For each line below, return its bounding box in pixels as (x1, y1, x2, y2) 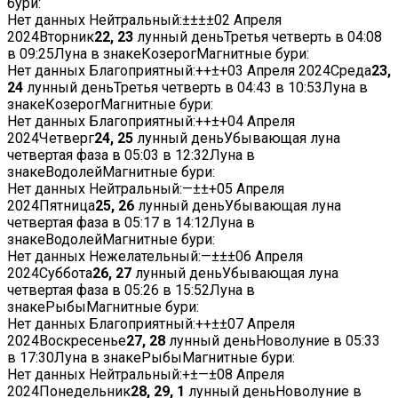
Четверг (39, 130, 94, 147)
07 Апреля (227, 315, 295, 333)
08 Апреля (217, 366, 284, 384)
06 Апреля (235, 248, 303, 266)
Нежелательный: (89, 248, 201, 266)
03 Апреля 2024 (227, 62, 330, 80)
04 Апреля (227, 113, 295, 131)
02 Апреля (214, 12, 282, 29)
